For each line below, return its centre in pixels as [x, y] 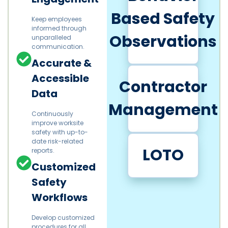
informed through [59, 28]
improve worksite [58, 123]
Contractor [163, 87]
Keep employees [57, 19]
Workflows [60, 198]
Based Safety [163, 19]
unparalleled [51, 38]
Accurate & [62, 63]
